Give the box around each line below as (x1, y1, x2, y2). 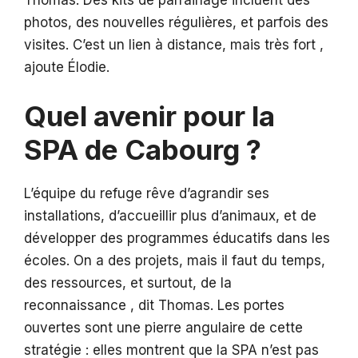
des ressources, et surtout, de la (24, 274, 232, 291)
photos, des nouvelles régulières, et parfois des (24, 14, 328, 31)
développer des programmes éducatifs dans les (24, 229, 330, 246)
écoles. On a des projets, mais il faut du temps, (24, 252, 325, 268)
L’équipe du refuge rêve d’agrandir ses (24, 185, 269, 201)
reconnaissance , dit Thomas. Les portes (24, 296, 284, 313)
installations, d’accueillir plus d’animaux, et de (24, 207, 316, 224)
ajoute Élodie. (24, 59, 109, 76)
